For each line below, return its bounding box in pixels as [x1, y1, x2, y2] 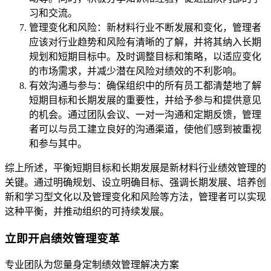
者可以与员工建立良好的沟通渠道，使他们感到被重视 [29, 123, 261, 134]
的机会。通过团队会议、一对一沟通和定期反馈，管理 [29, 109, 261, 120]
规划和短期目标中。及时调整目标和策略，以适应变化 [29, 51, 261, 62]
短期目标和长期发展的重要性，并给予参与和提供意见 [29, 94, 261, 105]
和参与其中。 [29, 138, 87, 149]
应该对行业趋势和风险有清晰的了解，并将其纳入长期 [29, 36, 261, 47]
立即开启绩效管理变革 [5, 232, 120, 245]
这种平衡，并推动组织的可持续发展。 [5, 206, 169, 217]
